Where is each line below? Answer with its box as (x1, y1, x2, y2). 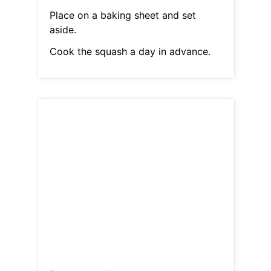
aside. (49, 24, 76, 36)
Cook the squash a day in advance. (49, 45, 211, 58)
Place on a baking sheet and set (49, 9, 196, 22)
